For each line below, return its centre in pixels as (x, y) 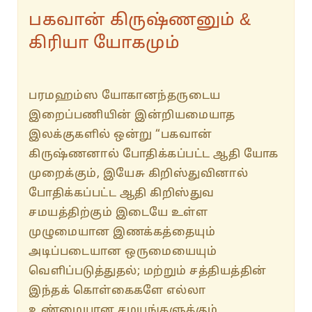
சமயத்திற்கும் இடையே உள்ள (118, 213)
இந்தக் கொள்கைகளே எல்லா (117, 291)
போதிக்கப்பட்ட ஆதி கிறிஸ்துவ (122, 193)
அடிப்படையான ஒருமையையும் (123, 252)
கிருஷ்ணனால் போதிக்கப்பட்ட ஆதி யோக (154, 154)
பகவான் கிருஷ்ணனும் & (140, 21)
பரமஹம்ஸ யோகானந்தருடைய (125, 96)
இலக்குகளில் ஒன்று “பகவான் (120, 135)
